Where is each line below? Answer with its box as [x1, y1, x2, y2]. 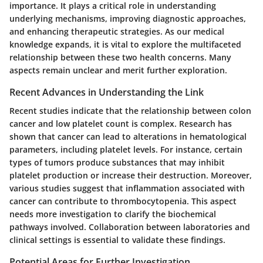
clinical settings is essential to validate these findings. [9, 234, 225, 246]
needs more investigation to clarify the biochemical [9, 208, 216, 220]
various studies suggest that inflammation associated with [9, 183, 245, 194]
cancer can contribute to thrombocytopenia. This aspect [9, 195, 237, 207]
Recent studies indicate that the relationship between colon [9, 105, 251, 117]
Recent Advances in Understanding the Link [9, 85, 204, 99]
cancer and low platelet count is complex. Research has [9, 118, 232, 130]
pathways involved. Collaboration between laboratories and [9, 221, 250, 233]
